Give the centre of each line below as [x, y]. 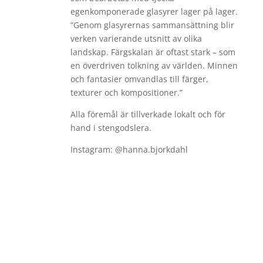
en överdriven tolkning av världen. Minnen [154, 65]
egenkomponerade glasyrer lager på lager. [154, 11]
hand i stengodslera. [111, 127]
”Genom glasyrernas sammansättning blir [153, 25]
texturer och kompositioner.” [127, 92]
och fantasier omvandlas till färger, [140, 79]
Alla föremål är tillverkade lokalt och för [148, 114]
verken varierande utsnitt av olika [136, 38]
